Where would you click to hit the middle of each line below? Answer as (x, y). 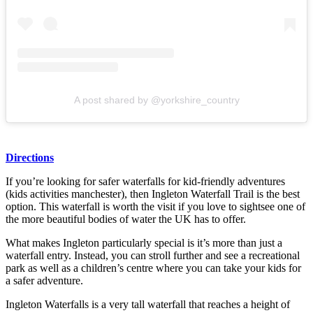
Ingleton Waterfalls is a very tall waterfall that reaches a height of (148, 305)
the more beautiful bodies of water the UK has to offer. (127, 219)
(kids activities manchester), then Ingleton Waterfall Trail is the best (153, 194)
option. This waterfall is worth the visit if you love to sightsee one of (155, 207)
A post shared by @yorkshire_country (156, 100)
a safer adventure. (44, 281)
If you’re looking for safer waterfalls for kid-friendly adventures (145, 182)
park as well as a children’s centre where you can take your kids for (153, 268)
